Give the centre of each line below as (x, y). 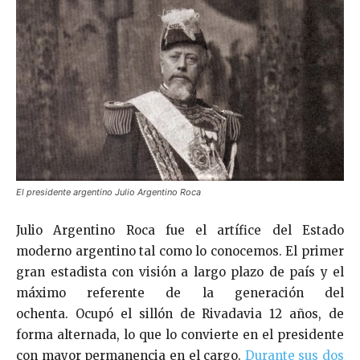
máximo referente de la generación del (180, 292)
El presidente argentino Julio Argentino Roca (108, 192)
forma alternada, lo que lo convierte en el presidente (180, 334)
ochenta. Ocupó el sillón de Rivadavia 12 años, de (180, 313)
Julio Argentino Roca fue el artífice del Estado (180, 230)
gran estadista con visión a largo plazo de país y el (180, 272)
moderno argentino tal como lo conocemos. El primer (180, 251)
